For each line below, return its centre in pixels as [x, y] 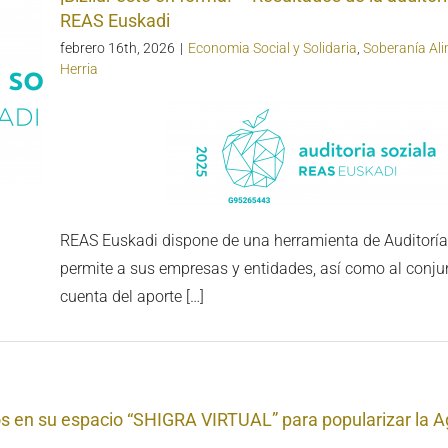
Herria [79, 69]
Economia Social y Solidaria [272, 48]
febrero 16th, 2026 [117, 48]
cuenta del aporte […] [132, 297]
